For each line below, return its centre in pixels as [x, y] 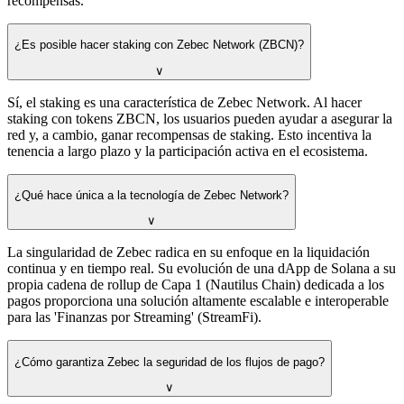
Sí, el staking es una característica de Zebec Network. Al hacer [184, 102]
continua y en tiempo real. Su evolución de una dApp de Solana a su [202, 269]
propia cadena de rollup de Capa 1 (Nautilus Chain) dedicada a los [196, 285]
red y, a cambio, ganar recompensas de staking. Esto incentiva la [189, 134]
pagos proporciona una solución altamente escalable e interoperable [198, 301]
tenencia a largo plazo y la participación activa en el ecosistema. [188, 151]
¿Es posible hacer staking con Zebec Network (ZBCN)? [159, 45]
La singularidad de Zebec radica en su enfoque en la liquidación [188, 252]
